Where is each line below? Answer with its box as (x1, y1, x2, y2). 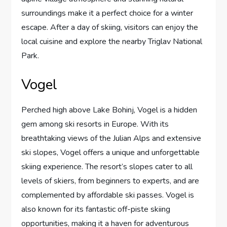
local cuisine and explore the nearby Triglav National (21, 36, 203, 48)
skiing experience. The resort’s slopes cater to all (21, 161, 193, 173)
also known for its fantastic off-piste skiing (21, 204, 171, 215)
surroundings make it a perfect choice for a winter (21, 8, 194, 19)
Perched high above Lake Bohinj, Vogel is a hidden (21, 104, 198, 116)
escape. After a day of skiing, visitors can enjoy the (21, 22, 199, 33)
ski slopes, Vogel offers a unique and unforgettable (21, 147, 200, 159)
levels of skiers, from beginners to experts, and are (21, 175, 200, 187)
